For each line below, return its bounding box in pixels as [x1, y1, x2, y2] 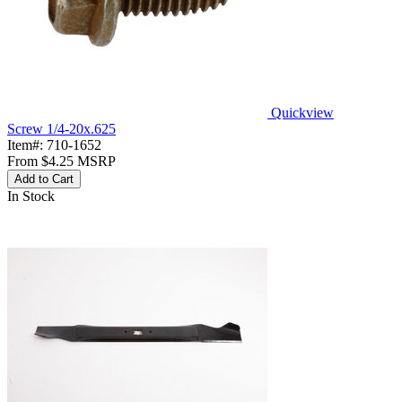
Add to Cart [14, 171, 74, 186]
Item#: [7, 136, 47, 153]
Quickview [271, 104, 334, 120]
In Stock [7, 188, 55, 204]
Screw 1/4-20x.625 [7, 120, 116, 136]
